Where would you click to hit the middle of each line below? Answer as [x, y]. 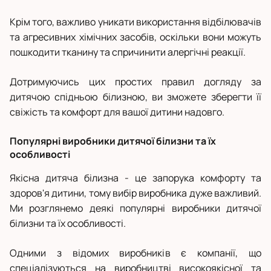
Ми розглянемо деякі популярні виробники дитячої [135, 208]
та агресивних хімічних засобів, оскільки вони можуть [135, 37]
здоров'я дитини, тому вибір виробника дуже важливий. [135, 193]
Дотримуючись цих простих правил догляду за [135, 82]
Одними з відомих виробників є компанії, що [135, 253]
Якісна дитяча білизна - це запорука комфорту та [135, 178]
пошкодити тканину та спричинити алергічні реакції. [128, 52]
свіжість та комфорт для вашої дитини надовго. [117, 112]
